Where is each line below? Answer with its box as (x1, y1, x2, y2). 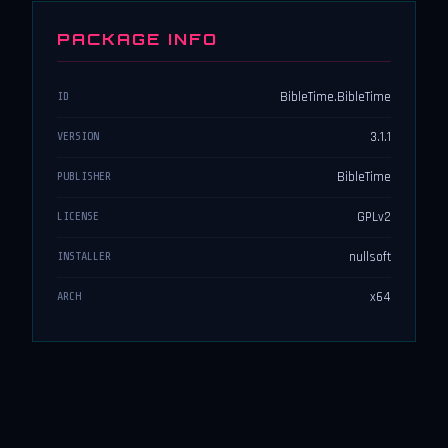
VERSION (57, 129, 99, 144)
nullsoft (349, 248, 391, 267)
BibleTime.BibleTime (280, 88, 391, 107)
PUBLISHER (57, 169, 111, 184)
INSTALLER (57, 249, 111, 264)
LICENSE (57, 209, 99, 224)
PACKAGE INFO (57, 29, 218, 50)
